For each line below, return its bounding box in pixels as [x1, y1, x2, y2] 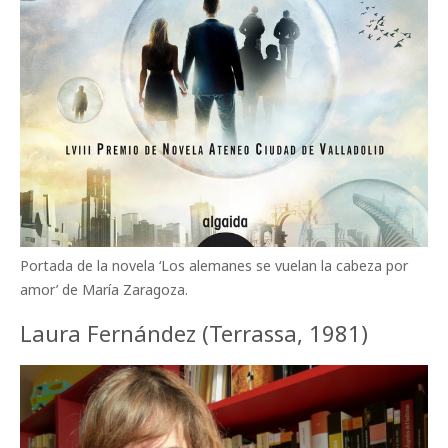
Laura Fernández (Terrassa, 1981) [20, 317, 368, 348]
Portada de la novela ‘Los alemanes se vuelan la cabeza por [20, 255, 408, 275]
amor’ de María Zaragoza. [20, 279, 188, 299]
